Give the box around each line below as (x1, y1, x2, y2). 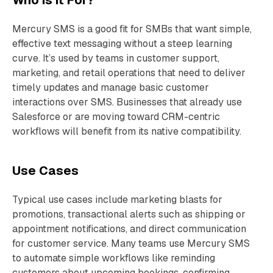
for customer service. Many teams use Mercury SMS (12, 237, 250, 250)
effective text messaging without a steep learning (12, 37, 232, 50)
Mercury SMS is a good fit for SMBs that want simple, (12, 23, 252, 35)
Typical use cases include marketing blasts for (12, 193, 222, 206)
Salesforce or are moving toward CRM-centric (12, 110, 220, 123)
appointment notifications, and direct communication (12, 222, 246, 235)
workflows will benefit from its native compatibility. (12, 125, 241, 138)
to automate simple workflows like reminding (12, 252, 215, 264)
